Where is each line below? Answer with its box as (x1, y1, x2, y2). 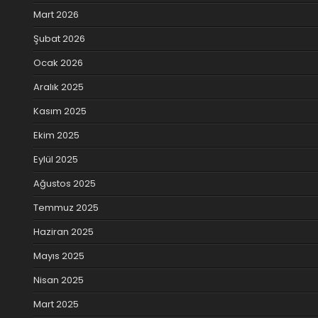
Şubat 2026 (33, 31, 85, 45)
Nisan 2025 (33, 273, 84, 287)
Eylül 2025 (33, 152, 78, 166)
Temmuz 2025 (33, 200, 99, 214)
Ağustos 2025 (33, 176, 96, 190)
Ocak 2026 (33, 55, 83, 70)
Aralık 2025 (33, 79, 84, 94)
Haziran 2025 (33, 224, 94, 238)
